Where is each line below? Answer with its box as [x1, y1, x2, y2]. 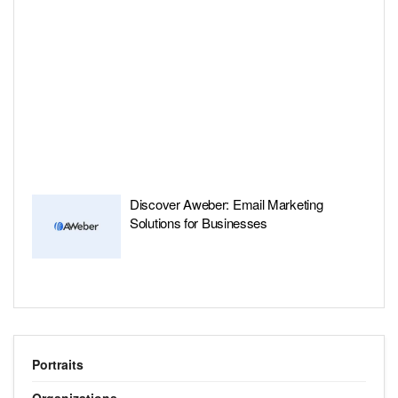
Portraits [32, 354, 84, 373]
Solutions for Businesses [130, 213, 267, 232]
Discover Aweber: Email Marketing [130, 195, 323, 213]
